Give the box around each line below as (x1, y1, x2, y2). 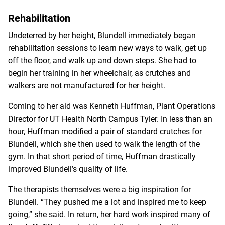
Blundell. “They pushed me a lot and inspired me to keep (8, 197, 206, 207)
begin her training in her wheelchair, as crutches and (8, 68, 191, 78)
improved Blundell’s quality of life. (8, 164, 128, 174)
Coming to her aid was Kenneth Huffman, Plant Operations (8, 101, 215, 111)
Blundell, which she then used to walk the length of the (8, 139, 200, 149)
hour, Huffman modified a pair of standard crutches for (8, 126, 202, 136)
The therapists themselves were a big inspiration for (8, 184, 191, 194)
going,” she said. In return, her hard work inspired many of (8, 209, 210, 219)
